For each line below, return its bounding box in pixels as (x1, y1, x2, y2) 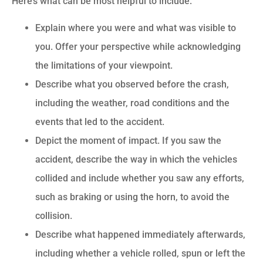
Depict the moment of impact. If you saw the (35, 134, 221, 146)
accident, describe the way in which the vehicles (35, 153, 237, 165)
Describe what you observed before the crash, (35, 78, 229, 90)
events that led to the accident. (35, 116, 164, 127)
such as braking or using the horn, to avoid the (35, 191, 230, 203)
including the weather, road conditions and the (35, 97, 230, 109)
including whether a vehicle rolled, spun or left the (35, 247, 245, 259)
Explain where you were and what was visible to (35, 22, 236, 33)
